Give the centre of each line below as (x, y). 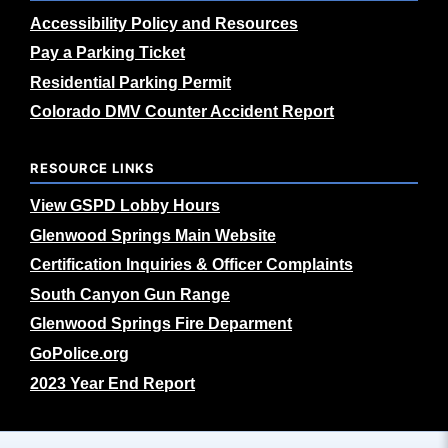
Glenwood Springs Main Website (153, 235)
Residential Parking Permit (130, 82)
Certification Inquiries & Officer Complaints (191, 265)
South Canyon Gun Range (130, 294)
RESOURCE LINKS (92, 168)
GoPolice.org (79, 353)
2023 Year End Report (112, 383)
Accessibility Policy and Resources (164, 23)
